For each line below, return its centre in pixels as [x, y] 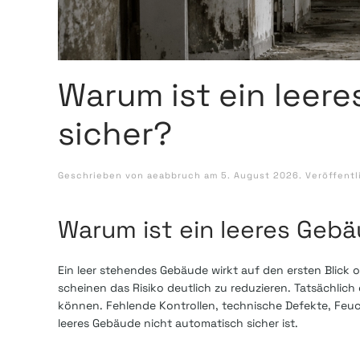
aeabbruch [174, 176]
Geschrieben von [102, 176]
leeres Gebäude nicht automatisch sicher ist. [178, 323]
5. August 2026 [260, 176]
